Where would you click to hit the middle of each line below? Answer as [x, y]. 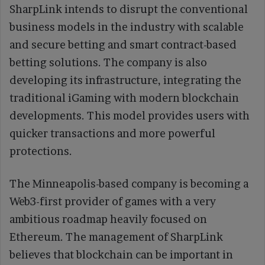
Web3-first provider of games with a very [113, 202]
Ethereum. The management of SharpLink [116, 237]
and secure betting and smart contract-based [123, 45]
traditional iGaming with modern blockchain [124, 98]
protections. [41, 151]
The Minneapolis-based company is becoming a [129, 184]
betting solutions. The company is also [108, 63]
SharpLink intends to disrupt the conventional [129, 9]
